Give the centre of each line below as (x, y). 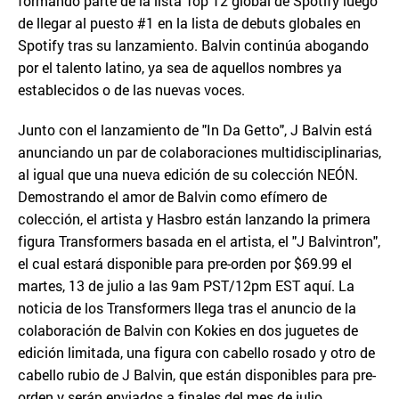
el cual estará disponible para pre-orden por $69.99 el (185, 264)
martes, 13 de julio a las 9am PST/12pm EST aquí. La (186, 286)
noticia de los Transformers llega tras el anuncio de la (187, 308)
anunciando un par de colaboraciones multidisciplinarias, (199, 152)
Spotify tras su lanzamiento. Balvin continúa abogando (193, 45)
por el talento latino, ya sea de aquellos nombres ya (180, 68)
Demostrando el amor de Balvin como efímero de (172, 197)
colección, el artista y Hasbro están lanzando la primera (194, 219)
